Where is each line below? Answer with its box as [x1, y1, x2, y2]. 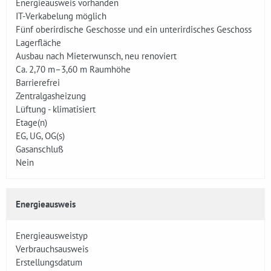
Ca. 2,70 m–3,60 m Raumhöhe [16, 64, 131, 75]
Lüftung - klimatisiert [16, 103, 96, 115]
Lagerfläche [16, 37, 61, 48]
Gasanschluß [16, 143, 64, 155]
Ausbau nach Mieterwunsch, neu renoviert [16, 50, 177, 62]
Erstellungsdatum [16, 256, 82, 268]
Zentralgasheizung [16, 90, 86, 102]
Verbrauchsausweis [16, 243, 88, 255]
